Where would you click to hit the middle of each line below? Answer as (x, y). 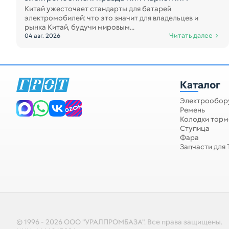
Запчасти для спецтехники (70, 106)
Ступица (195, 128)
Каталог (200, 85)
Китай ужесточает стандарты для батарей (98, 9)
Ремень (192, 110)
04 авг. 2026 (42, 36)
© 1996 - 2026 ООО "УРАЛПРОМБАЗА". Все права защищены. (119, 222)
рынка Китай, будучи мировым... (79, 27)
